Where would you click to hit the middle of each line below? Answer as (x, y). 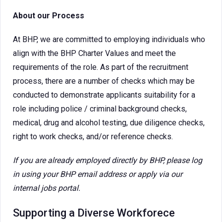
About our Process (49, 16)
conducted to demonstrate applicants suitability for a (104, 95)
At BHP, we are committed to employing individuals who (109, 39)
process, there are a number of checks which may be (104, 81)
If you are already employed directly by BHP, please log (108, 160)
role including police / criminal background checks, (100, 109)
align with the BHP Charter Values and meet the (94, 53)
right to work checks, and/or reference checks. (94, 137)
